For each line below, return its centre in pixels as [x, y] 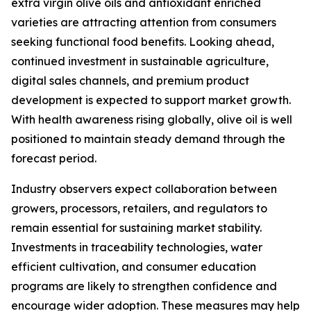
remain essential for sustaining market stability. [136, 228]
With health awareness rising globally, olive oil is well [152, 120]
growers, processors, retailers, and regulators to [139, 209]
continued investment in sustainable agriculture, [140, 61]
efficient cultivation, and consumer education [134, 267]
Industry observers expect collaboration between [144, 189]
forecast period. [54, 159]
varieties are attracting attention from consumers [144, 23]
